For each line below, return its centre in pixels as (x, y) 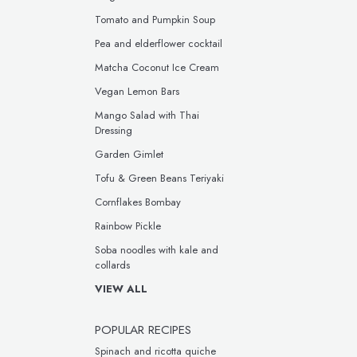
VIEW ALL (121, 289)
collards (112, 265)
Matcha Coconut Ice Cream (157, 67)
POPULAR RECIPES (143, 330)
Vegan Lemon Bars (137, 91)
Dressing (114, 130)
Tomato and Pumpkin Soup (155, 20)
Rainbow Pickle (128, 226)
